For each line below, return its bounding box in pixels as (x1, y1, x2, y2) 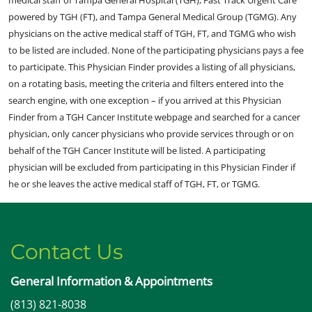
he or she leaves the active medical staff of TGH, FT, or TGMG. (8, 178, 260, 191)
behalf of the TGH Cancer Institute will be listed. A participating (8, 144, 265, 157)
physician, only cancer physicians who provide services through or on (8, 127, 294, 141)
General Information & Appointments (10, 273, 212, 290)
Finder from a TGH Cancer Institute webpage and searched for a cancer (8, 111, 300, 124)
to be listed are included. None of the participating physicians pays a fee (8, 44, 304, 57)
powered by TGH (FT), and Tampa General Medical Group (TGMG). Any (8, 10, 297, 24)
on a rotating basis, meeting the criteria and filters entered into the (8, 77, 283, 91)
